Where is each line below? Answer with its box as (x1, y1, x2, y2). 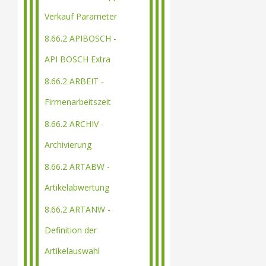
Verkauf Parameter (45, 11, 117, 22)
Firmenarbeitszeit (45, 96, 111, 107)
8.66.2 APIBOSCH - (45, 33, 116, 44)
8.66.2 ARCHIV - (45, 118, 104, 129)
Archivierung (45, 139, 91, 150)
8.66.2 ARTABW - (45, 161, 110, 172)
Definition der (45, 224, 97, 236)
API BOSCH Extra (45, 53, 110, 65)
